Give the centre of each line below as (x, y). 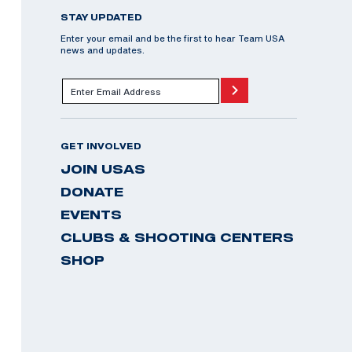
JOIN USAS (103, 169)
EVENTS (91, 214)
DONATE (92, 192)
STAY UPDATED (101, 17)
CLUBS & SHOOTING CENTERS (177, 237)
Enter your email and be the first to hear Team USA (172, 38)
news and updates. (103, 50)
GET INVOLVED (101, 146)
